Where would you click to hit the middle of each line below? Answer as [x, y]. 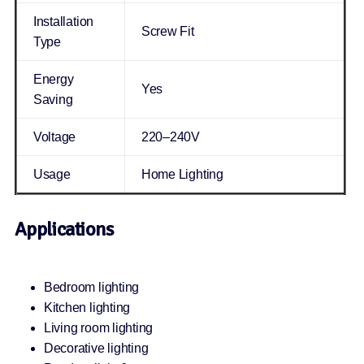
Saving [53, 100]
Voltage [54, 137]
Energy [53, 80]
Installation [63, 22]
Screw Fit [167, 32]
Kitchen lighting [87, 308]
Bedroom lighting [91, 288]
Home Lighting [182, 175]
